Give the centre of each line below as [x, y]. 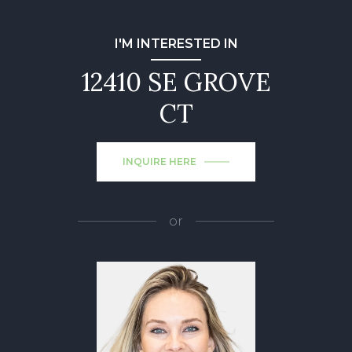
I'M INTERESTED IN [176, 43]
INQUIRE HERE [159, 161]
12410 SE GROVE [176, 82]
